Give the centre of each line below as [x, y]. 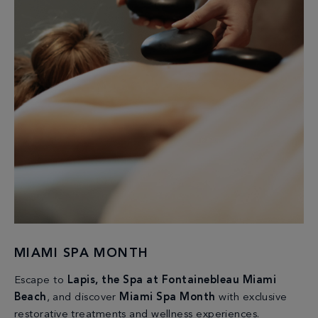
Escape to [41, 281]
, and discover [83, 298]
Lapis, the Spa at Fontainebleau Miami [172, 281]
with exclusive [251, 298]
